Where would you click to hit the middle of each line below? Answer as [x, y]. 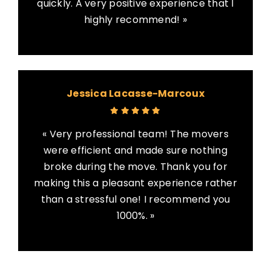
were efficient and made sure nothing [135, 151]
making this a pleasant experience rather [135, 183]
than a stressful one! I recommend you [135, 200]
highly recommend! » [135, 20]
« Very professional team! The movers [135, 134]
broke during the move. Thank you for [135, 167]
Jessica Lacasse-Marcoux [135, 94]
